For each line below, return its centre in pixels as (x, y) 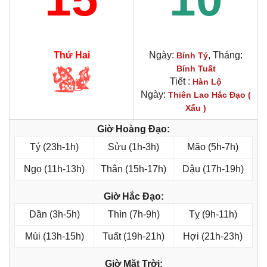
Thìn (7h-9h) (133, 215)
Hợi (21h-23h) (213, 237)
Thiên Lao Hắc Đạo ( (209, 95)
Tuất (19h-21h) (133, 237)
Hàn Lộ (207, 82)
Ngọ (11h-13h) (54, 169)
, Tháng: (225, 55)
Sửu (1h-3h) (133, 147)
